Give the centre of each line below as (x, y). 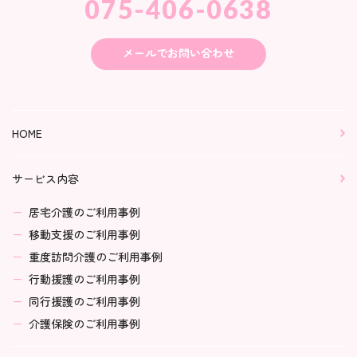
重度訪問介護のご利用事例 (96, 256)
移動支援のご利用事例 (84, 234)
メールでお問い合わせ (178, 52)
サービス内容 (45, 178)
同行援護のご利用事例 (84, 301)
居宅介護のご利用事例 (84, 212)
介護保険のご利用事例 (84, 323)
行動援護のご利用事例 (84, 279)
